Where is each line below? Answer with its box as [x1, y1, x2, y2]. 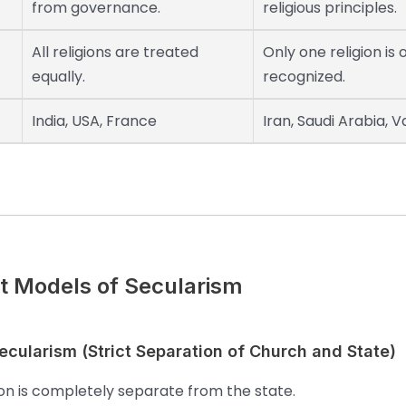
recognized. [263, 66, 345, 88]
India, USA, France [32, 111, 157, 132]
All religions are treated [32, 42, 198, 63]
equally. [32, 66, 85, 88]
